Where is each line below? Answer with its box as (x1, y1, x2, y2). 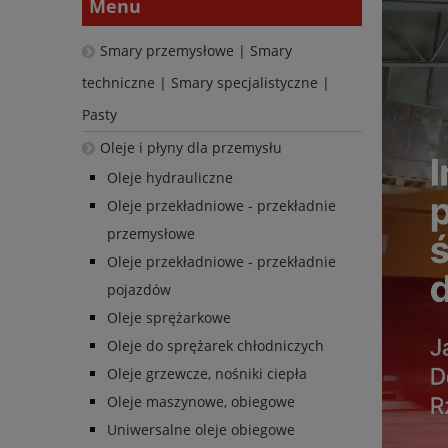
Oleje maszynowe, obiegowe (107, 392, 295, 412)
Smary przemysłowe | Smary (99, 41, 292, 61)
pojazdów (107, 280, 171, 300)
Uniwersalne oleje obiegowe (107, 420, 295, 440)
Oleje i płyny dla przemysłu (99, 138, 282, 158)
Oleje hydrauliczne (107, 168, 233, 188)
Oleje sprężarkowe (107, 308, 231, 328)
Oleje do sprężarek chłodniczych (107, 336, 324, 356)
